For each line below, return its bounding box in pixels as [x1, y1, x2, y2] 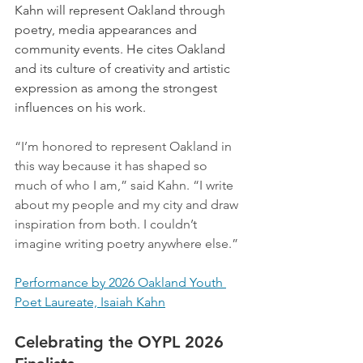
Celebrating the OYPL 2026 [15, 331, 228, 352]
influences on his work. [15, 99, 146, 115]
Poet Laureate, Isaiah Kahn [15, 293, 165, 310]
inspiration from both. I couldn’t [15, 216, 200, 232]
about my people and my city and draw [15, 196, 241, 212]
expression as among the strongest [15, 79, 220, 96]
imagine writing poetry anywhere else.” [15, 235, 238, 251]
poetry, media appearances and [15, 21, 200, 37]
